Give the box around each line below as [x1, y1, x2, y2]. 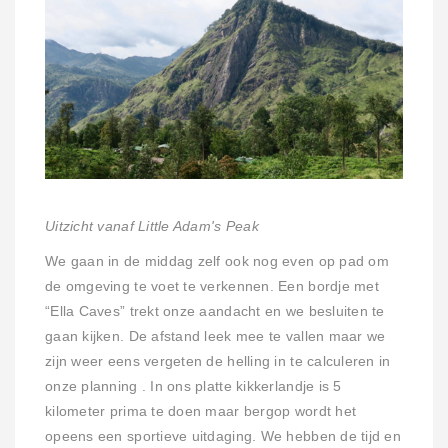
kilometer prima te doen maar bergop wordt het [45, 404, 357, 420]
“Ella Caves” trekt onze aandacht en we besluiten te [45, 304, 385, 320]
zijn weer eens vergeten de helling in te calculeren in [45, 354, 391, 370]
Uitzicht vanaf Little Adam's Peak [45, 219, 259, 235]
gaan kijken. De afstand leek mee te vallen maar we [45, 329, 386, 345]
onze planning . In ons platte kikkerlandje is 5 [45, 379, 342, 395]
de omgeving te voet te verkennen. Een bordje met [45, 279, 379, 295]
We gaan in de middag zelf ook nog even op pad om [45, 254, 389, 270]
